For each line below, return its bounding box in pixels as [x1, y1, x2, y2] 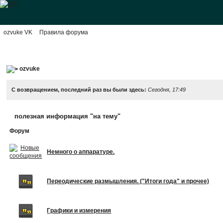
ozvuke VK [3, 29, 32, 36]
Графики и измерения [47, 207, 111, 214]
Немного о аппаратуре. [47, 148, 115, 155]
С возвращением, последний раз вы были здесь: [11, 86, 148, 93]
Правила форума [39, 29, 88, 36]
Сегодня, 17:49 [148, 86, 186, 93]
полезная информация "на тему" [14, 112, 121, 120]
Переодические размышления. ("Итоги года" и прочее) [47, 177, 210, 185]
